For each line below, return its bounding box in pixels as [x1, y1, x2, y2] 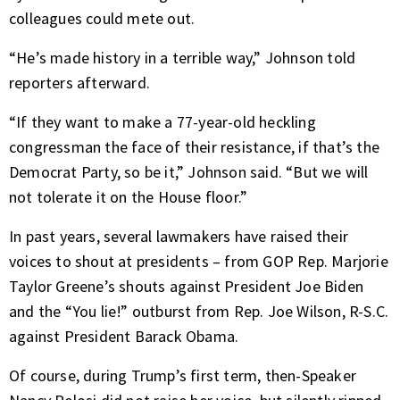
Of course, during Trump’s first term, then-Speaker [9, 365, 357, 387]
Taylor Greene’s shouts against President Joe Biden [9, 276, 364, 297]
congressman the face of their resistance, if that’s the [9, 137, 380, 158]
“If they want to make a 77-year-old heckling [9, 112, 316, 133]
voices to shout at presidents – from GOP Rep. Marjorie [9, 251, 388, 272]
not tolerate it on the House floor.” [9, 187, 248, 208]
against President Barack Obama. [9, 326, 239, 347]
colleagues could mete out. [9, 8, 196, 29]
